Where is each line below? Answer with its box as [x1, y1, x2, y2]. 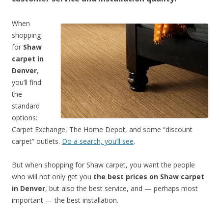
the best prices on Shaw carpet [93, 172, 204, 181]
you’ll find [12, 78, 41, 87]
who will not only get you [12, 172, 93, 181]
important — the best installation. [12, 195, 118, 205]
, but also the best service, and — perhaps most [45, 184, 198, 193]
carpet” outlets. [12, 137, 62, 146]
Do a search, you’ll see [62, 137, 134, 146]
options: [12, 113, 37, 122]
